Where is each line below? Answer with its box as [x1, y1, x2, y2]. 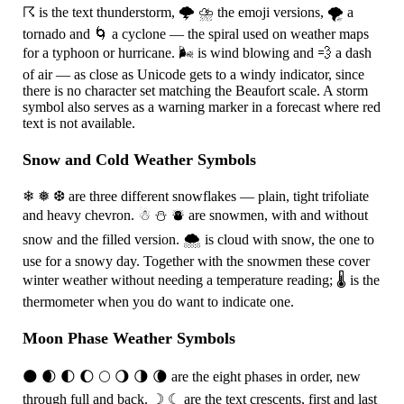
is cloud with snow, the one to [201, 231, 375, 247]
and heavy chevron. [23, 207, 139, 223]
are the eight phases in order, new [168, 368, 362, 384]
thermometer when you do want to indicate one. [23, 293, 295, 309]
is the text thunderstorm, [35, 4, 179, 20]
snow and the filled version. [23, 231, 184, 247]
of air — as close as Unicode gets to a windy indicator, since [23, 66, 365, 82]
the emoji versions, [214, 4, 328, 20]
